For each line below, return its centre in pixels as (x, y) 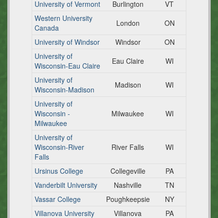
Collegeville (128, 171)
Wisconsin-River (59, 147)
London (128, 23)
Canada (47, 28)
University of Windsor (67, 42)
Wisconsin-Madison (64, 90)
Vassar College (58, 199)
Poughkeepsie (128, 199)
